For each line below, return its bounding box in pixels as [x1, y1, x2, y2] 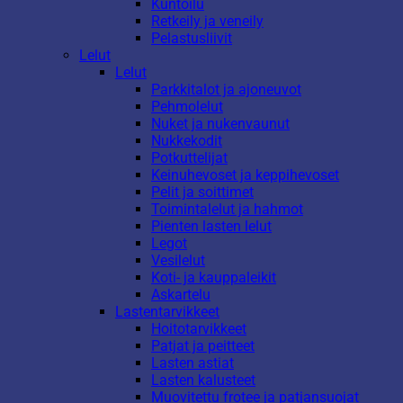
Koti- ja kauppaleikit [151, 268, 276, 286]
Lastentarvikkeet [115, 302, 219, 320]
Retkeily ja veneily [151, 12, 264, 30]
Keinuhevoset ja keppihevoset [151, 166, 339, 184]
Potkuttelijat [151, 148, 228, 166]
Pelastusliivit [151, 29, 232, 47]
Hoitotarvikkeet [151, 319, 246, 337]
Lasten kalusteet [151, 371, 255, 389]
